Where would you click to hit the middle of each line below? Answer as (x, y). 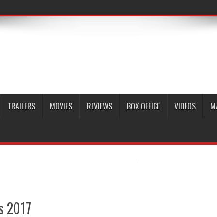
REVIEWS (100, 106)
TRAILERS (21, 106)
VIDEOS (185, 106)
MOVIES (61, 106)
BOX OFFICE (143, 106)
